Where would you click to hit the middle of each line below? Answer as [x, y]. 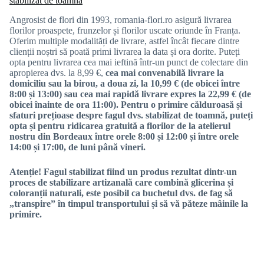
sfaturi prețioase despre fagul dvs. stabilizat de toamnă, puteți [131, 115]
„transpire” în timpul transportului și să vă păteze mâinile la [129, 203]
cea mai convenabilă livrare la [165, 72]
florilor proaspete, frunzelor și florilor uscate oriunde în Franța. [125, 30]
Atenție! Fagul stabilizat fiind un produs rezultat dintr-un [123, 171]
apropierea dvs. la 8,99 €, [57, 72]
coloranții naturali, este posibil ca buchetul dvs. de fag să [121, 193]
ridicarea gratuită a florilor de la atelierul [149, 126]
